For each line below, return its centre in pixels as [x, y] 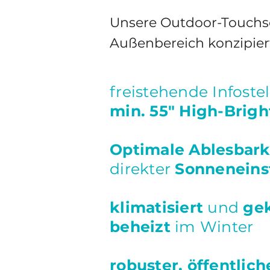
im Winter [214, 227]
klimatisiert [159, 207]
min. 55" [142, 111]
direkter [143, 169]
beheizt [142, 227]
